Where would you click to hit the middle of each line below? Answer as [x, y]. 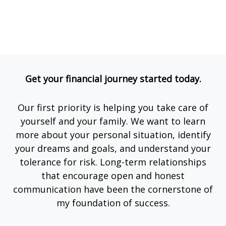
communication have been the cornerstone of [113, 189]
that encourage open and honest [113, 176]
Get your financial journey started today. [113, 79]
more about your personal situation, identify [113, 135]
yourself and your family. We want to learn [113, 121]
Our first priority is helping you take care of [113, 107]
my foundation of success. [113, 203]
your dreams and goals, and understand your [113, 148]
